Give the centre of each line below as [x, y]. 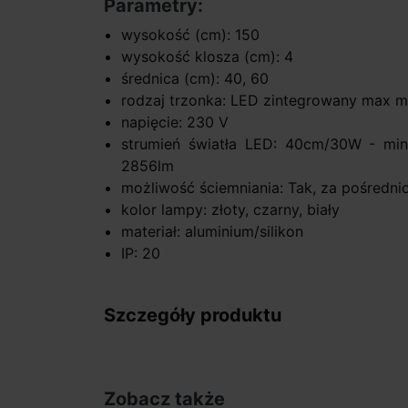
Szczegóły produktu [193, 316]
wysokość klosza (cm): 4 [208, 57]
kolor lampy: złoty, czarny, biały [231, 210]
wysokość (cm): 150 [191, 35]
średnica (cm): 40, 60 [195, 79]
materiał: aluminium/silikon [213, 232]
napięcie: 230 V [175, 122]
